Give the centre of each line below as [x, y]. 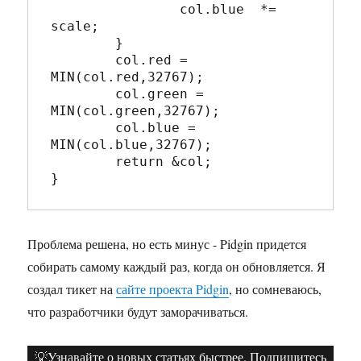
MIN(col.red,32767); [128, 77]
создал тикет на [72, 288]
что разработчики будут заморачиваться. [138, 311]
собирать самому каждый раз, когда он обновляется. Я [177, 266]
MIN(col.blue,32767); [132, 144]
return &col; [83, 161]
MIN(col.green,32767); [136, 110]
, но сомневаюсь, [276, 288]
